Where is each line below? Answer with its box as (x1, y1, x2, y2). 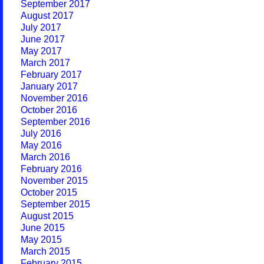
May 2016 (21, 140, 62, 150)
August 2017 (21, 11, 74, 21)
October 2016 (21, 105, 77, 115)
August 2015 (21, 211, 74, 221)
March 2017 (21, 58, 70, 68)
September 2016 (21, 117, 90, 127)
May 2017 (21, 46, 62, 56)
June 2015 (21, 223, 65, 233)
